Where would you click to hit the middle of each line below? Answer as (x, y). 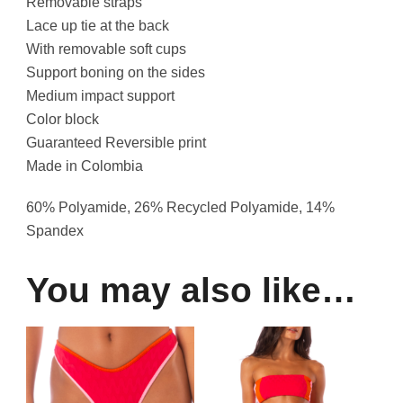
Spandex (55, 231)
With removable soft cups (106, 49)
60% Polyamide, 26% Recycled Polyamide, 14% (180, 208)
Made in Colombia (85, 166)
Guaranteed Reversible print (116, 143)
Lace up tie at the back (98, 26)
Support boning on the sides (116, 73)
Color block (63, 120)
